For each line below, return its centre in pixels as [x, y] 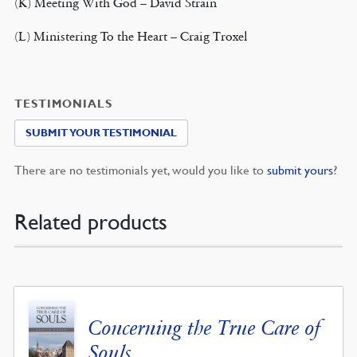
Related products [90, 222]
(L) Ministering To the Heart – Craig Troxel [131, 36]
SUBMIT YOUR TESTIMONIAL [101, 133]
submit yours [300, 170]
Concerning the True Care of [205, 328]
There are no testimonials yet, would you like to [140, 170]
